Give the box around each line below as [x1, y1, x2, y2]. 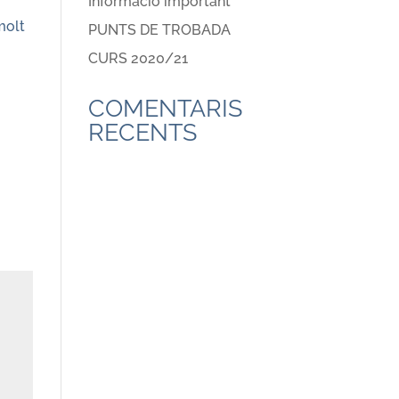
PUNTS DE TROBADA [87, 21, 231, 38]
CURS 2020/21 [87, 50, 188, 67]
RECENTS [87, 118, 197, 146]
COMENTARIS [87, 94, 242, 122]
